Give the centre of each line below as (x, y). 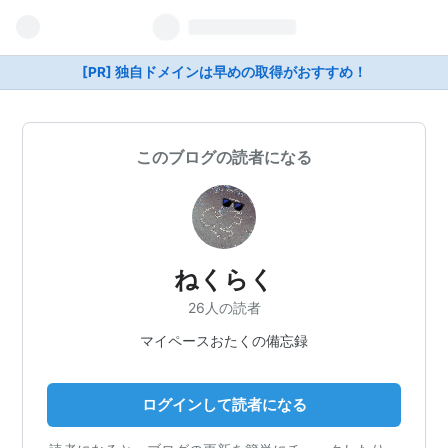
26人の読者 (224, 307)
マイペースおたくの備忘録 (224, 340)
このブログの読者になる (224, 157)
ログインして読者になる (224, 404)
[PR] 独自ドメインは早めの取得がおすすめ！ (224, 72)
